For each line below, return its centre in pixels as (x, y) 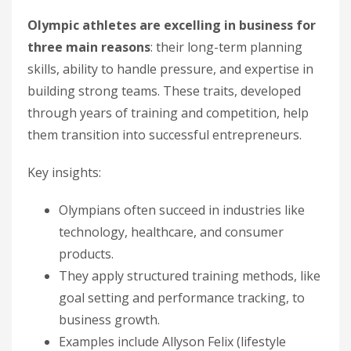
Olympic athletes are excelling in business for (172, 25)
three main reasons (89, 47)
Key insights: (64, 172)
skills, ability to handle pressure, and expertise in (170, 69)
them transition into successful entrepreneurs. (165, 135)
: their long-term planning (226, 47)
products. (86, 254)
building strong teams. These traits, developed (164, 91)
